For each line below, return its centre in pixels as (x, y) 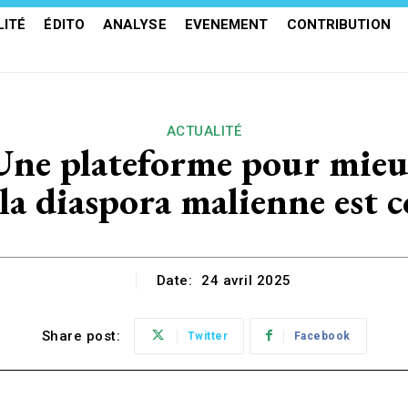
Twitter (207, 337)
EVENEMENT (226, 25)
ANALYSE (134, 25)
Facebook (322, 337)
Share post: (81, 337)
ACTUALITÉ (204, 131)
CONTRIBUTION (338, 25)
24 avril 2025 (246, 281)
